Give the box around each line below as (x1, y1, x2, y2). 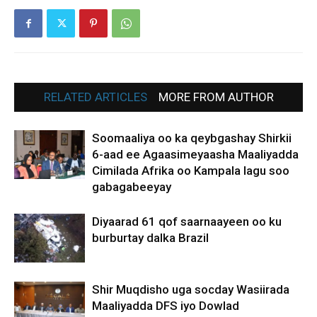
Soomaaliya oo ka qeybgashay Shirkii (92, 130, 292, 145)
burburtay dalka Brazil (92, 230, 209, 245)
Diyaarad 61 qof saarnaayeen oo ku (92, 214, 282, 229)
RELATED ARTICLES (43, 89, 147, 104)
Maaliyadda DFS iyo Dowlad (92, 298, 239, 313)
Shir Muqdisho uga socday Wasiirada (92, 282, 289, 296)
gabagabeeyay (92, 179, 171, 194)
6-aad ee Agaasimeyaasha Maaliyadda (92, 146, 299, 161)
